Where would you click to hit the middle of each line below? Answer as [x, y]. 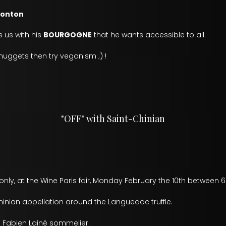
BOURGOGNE [68, 35]
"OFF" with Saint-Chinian [113, 119]
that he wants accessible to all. [149, 35]
